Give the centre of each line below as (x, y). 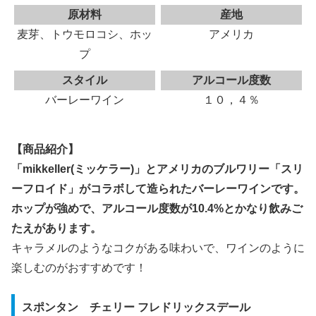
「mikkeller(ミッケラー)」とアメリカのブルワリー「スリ (157, 169)
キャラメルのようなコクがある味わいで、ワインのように (158, 248)
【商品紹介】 (45, 150)
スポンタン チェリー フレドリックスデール (136, 308)
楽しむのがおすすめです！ (79, 268)
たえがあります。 (56, 229)
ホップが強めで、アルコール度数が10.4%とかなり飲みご (157, 209)
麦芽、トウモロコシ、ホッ (84, 35)
